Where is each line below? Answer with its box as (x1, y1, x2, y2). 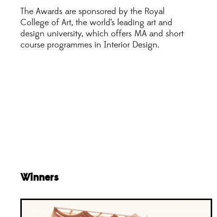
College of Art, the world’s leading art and (20, 17, 172, 28)
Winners (20, 171, 59, 185)
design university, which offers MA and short (20, 28, 184, 39)
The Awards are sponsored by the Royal (20, 6, 165, 17)
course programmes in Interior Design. (20, 39, 159, 50)
